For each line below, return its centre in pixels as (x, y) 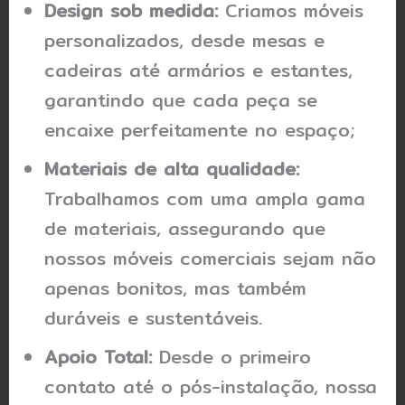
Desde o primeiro (232, 357)
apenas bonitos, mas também (176, 288)
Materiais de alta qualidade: (172, 169)
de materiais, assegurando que (185, 229)
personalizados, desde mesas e (185, 41)
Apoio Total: (99, 357)
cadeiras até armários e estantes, (199, 71)
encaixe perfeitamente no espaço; (200, 130)
